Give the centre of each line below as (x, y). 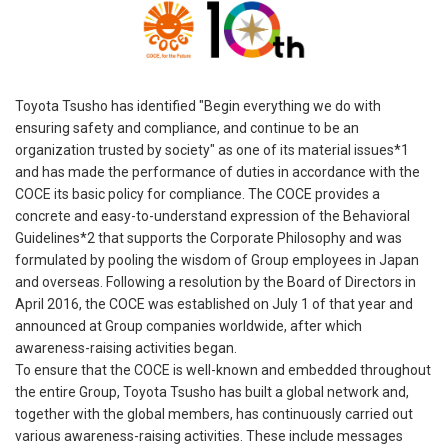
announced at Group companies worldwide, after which (188, 326)
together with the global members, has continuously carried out (214, 414)
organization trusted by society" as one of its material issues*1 (212, 150)
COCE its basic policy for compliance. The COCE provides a (197, 194)
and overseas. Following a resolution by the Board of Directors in (215, 282)
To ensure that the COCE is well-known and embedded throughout (223, 370)
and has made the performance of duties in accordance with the (217, 172)
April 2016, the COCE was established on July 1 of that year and (214, 304)
